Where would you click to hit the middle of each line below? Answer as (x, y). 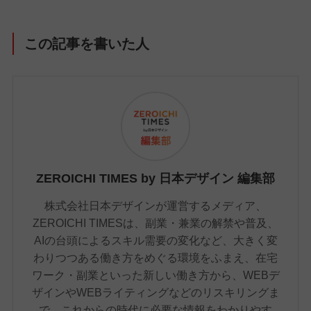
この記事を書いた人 (87, 43)
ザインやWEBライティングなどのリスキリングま (155, 293)
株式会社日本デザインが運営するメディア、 (155, 206)
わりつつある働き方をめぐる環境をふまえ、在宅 (155, 258)
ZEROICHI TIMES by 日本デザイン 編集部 (155, 179)
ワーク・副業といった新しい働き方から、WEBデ (155, 275)
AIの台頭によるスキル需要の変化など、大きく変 (155, 241)
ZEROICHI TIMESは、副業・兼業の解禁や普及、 (155, 223)
